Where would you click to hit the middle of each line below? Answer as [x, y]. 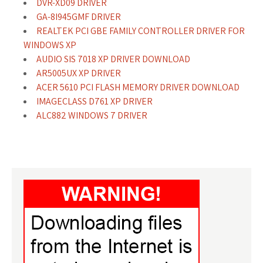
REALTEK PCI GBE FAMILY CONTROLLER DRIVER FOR [141, 31]
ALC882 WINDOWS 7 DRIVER [92, 115]
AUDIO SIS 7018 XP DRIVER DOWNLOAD [113, 59]
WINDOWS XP [50, 45]
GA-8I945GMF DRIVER [79, 17]
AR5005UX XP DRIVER [79, 73]
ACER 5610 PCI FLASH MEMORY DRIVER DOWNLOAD [138, 87]
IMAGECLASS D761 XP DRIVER [95, 101]
